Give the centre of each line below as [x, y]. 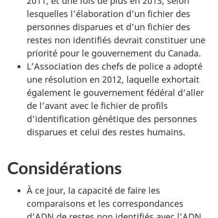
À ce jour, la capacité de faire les [93, 190]
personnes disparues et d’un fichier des [109, 27]
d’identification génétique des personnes [112, 119]
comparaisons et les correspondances [105, 203]
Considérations [64, 167]
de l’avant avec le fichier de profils [97, 106]
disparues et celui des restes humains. [106, 132]
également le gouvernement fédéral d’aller [115, 92]
